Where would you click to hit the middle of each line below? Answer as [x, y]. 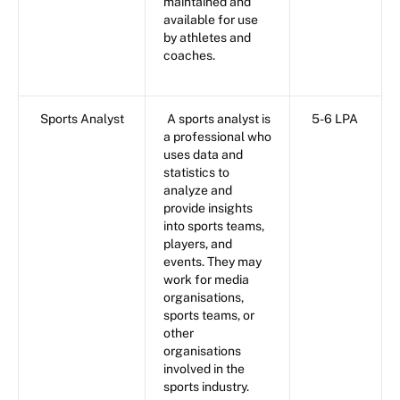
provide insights [208, 208]
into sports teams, [214, 226]
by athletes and [207, 38]
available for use [211, 20]
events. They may [212, 262]
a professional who [217, 137]
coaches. [189, 56]
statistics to [196, 173]
